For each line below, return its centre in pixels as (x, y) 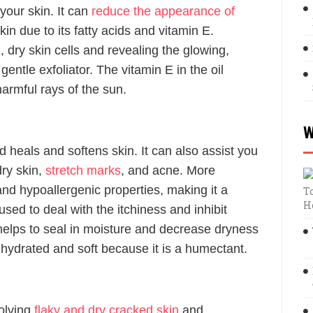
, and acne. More (168, 170)
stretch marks (83, 170)
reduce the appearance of (163, 11)
